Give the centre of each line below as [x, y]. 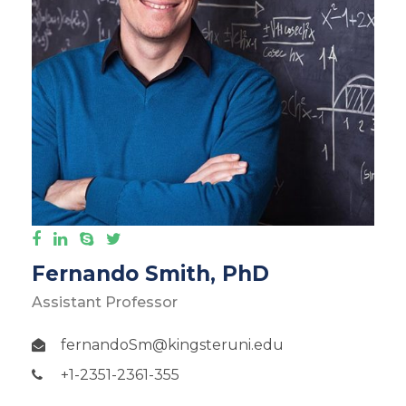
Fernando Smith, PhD [150, 274]
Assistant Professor [105, 303]
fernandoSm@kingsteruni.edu [172, 345]
